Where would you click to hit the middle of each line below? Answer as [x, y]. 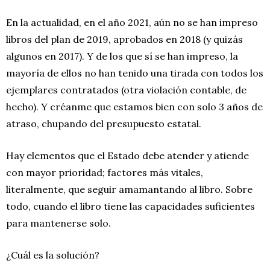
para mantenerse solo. [58, 223]
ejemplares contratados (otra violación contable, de [126, 89]
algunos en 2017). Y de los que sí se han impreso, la [122, 56]
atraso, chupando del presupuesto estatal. [104, 123]
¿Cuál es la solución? [53, 255]
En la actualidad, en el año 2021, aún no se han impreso [132, 22]
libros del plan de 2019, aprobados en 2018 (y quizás [124, 39]
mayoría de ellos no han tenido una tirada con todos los [135, 73]
